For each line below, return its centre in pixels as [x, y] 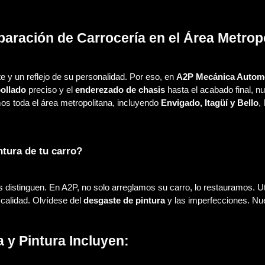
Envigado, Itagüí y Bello [209, 103]
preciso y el [50, 90]
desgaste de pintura [124, 201]
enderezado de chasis [120, 90]
